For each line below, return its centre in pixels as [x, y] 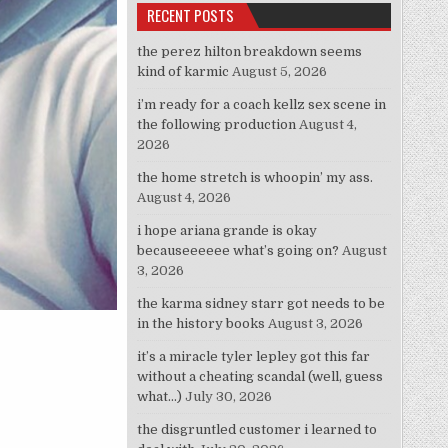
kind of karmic [183, 72]
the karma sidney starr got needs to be [261, 304]
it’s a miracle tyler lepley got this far [254, 357]
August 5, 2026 [280, 72]
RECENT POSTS [191, 15]
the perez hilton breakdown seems [250, 52]
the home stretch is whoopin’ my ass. [255, 178]
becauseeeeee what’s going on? [238, 251]
